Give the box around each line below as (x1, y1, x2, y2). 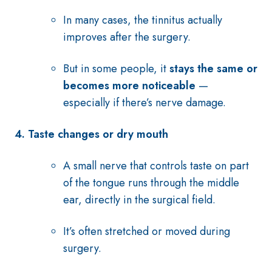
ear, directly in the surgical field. (63, 192, 216, 208)
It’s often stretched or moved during (63, 223, 230, 239)
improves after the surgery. (63, 29, 191, 45)
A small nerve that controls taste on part (63, 158, 249, 174)
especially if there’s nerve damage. (63, 95, 226, 110)
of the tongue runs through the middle (63, 175, 239, 191)
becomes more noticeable (63, 78, 195, 93)
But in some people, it (63, 61, 169, 76)
